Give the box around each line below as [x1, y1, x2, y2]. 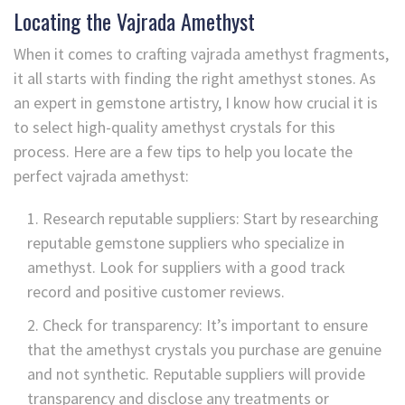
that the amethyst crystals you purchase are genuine [27, 338, 381, 360]
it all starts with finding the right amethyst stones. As [14, 67, 376, 89]
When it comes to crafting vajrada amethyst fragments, [14, 42, 389, 64]
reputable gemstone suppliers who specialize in [27, 231, 344, 253]
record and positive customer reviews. [27, 280, 285, 302]
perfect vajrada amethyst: [14, 165, 189, 186]
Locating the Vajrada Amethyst [14, 4, 255, 37]
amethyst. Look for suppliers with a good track [27, 256, 345, 278]
